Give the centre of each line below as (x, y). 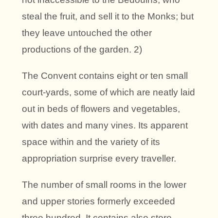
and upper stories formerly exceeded (99, 201)
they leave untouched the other (87, 33)
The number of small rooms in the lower (104, 184)
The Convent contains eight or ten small (105, 75)
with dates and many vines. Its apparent (105, 125)
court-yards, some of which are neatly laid (109, 92)
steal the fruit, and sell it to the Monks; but (108, 16)
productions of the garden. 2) (82, 49)
